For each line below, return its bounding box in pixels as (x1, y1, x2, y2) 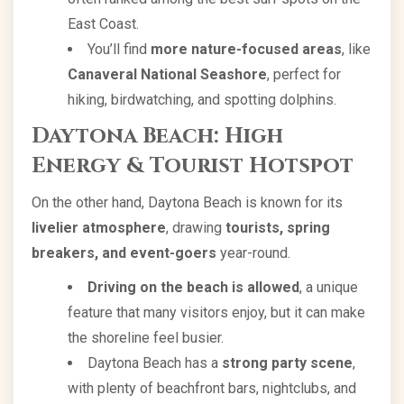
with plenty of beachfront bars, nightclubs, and (68, 380, 356, 397)
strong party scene (222, 354, 353, 372)
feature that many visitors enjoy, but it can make (68, 304, 365, 321)
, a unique (299, 279, 358, 296)
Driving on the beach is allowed (87, 279, 299, 296)
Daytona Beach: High (32, 122, 283, 151)
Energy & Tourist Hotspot (32, 151, 353, 180)
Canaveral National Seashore (68, 66, 267, 83)
